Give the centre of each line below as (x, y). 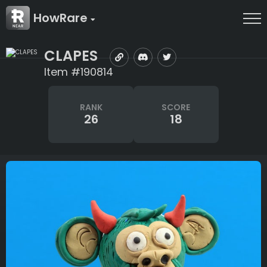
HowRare (62, 18)
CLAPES (71, 55)
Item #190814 (79, 72)
